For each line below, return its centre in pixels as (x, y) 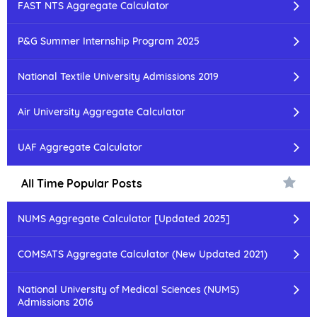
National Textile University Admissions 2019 (118, 76)
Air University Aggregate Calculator (102, 112)
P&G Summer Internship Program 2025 (109, 41)
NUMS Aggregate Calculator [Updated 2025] (124, 219)
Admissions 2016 (56, 302)
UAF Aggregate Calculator (80, 147)
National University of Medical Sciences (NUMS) (128, 289)
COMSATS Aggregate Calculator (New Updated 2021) (143, 254)
